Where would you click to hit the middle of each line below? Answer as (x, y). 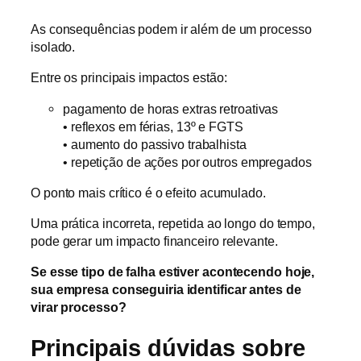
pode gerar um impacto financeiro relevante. (154, 241)
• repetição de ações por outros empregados (187, 162)
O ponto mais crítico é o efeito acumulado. (148, 192)
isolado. (53, 47)
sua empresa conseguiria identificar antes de (166, 290)
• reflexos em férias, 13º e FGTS (153, 126)
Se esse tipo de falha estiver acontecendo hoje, (173, 272)
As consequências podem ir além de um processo (171, 29)
